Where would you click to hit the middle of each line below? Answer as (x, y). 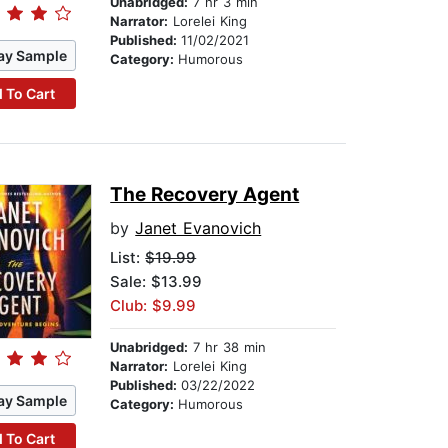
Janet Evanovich (198, 228)
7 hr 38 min (227, 347)
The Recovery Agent (205, 195)
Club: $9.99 (153, 306)
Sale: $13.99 (156, 282)
